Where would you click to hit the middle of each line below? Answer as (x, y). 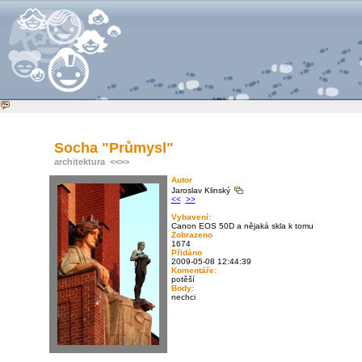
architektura (79, 162)
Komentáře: (194, 270)
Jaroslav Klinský (202, 190)
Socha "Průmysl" (114, 148)
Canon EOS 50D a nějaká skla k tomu (242, 226)
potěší (183, 279)
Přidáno (186, 253)
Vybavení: (191, 217)
